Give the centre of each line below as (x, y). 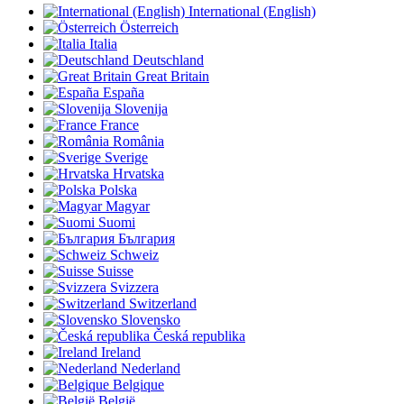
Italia (103, 43)
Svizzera (134, 287)
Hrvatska (138, 173)
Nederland (151, 368)
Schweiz (134, 254)
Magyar (128, 206)
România (138, 141)
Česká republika (199, 335)
